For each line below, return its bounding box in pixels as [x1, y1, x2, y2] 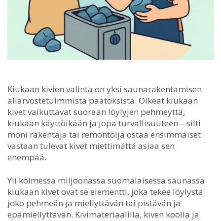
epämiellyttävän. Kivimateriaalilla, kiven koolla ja [7, 208, 199, 220]
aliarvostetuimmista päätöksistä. [7, 94, 137, 106]
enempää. [7, 151, 46, 163]
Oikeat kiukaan [137, 94, 198, 106]
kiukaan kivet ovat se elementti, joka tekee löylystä [7, 185, 203, 197]
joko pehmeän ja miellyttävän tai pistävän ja [7, 197, 181, 209]
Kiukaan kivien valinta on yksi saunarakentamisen [7, 83, 202, 95]
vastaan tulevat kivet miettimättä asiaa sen [7, 140, 175, 151]
